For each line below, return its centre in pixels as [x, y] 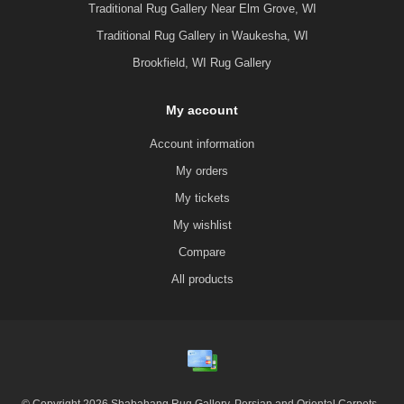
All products [202, 279]
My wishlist [202, 225]
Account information [202, 143]
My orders [202, 170]
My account [202, 110]
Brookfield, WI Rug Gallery [202, 62]
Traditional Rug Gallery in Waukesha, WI [202, 35]
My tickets [202, 197]
